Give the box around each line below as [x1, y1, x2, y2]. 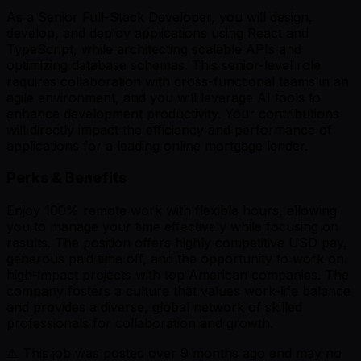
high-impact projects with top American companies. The [6, 267, 349, 284]
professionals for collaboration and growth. [6, 315, 273, 332]
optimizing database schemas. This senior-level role [6, 56, 321, 73]
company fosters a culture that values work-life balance [6, 283, 351, 300]
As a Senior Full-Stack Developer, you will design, [6, 8, 313, 25]
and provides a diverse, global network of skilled [6, 299, 302, 316]
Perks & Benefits [6, 168, 127, 188]
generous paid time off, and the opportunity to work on [6, 251, 344, 268]
